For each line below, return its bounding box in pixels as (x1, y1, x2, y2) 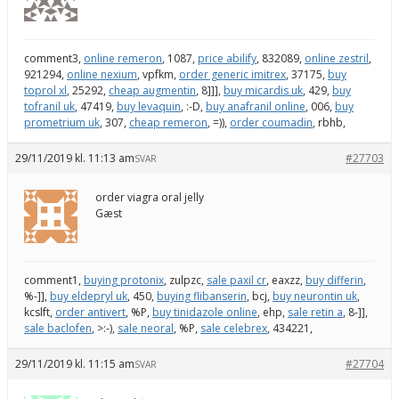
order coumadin (230, 114, 313, 130)
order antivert (55, 304, 126, 320)
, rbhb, (313, 114, 346, 130)
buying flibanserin (157, 288, 247, 304)
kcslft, (24, 304, 55, 320)
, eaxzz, (266, 272, 305, 288)
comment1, (24, 272, 84, 288)
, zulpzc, (164, 272, 207, 288)
